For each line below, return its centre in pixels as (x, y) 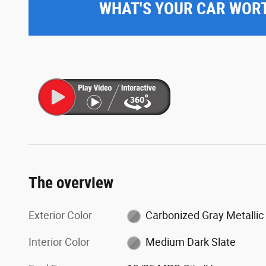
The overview (71, 183)
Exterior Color (60, 216)
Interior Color (59, 242)
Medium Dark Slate (190, 242)
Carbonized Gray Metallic (204, 216)
